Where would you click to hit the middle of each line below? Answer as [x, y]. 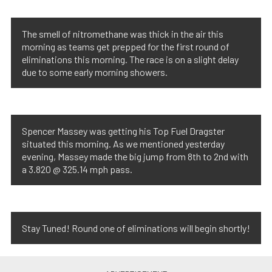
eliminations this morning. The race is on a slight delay [130, 59]
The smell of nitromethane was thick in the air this [123, 34]
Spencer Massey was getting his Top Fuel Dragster [123, 131]
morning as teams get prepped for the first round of [126, 46]
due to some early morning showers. [95, 72]
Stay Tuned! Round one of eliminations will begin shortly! [136, 228]
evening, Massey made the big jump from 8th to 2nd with [135, 156]
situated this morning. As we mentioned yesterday [123, 144]
